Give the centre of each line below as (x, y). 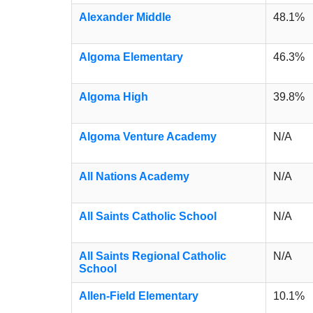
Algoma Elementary (131, 57)
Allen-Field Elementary (139, 296)
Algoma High (114, 96)
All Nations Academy (134, 176)
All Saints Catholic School (148, 216)
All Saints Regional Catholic (153, 256)
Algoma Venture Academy (148, 136)
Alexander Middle (125, 17)
